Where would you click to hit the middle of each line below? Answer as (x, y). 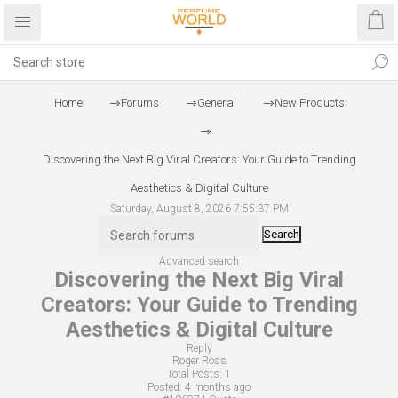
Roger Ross (199, 361)
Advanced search (199, 261)
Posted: (165, 387)
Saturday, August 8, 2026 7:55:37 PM (199, 209)
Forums (139, 103)
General (216, 103)
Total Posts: (195, 374)
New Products (309, 103)
